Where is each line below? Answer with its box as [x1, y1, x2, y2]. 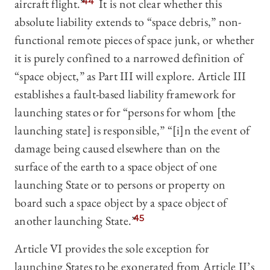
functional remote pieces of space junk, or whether [14, 32, 255, 48]
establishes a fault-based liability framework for [14, 86, 236, 102]
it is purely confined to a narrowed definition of [14, 50, 243, 66]
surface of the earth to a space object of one [14, 159, 218, 175]
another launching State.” [14, 213, 137, 229]
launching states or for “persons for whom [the [14, 104, 236, 121]
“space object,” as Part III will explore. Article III [14, 68, 246, 84]
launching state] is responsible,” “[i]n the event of [14, 122, 250, 139]
